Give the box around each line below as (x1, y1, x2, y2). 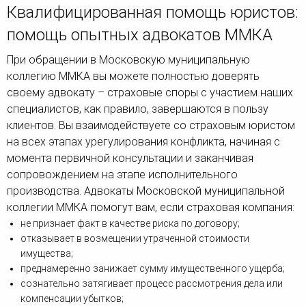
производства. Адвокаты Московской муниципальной (7, 184, 285, 198)
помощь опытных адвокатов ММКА (7, 25, 273, 45)
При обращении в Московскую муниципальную (7, 53, 250, 67)
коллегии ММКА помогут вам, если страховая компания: (7, 201, 294, 214)
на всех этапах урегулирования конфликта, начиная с (7, 135, 280, 149)
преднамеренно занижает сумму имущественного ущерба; (20, 263, 285, 275)
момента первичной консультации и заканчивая (7, 152, 253, 165)
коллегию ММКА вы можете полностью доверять (7, 70, 260, 83)
